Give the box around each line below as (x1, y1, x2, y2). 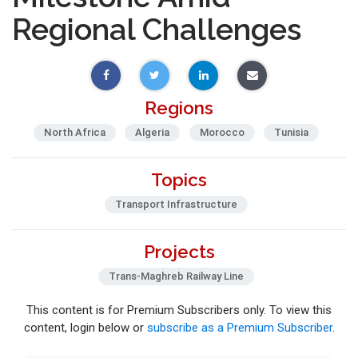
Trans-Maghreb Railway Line (108, 269, 244, 284)
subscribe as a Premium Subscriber (146, 320, 332, 335)
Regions (145, 97, 213, 118)
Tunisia (274, 125, 308, 140)
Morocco (199, 125, 245, 140)
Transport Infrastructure (114, 197, 237, 212)
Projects (143, 241, 215, 262)
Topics (151, 169, 207, 190)
